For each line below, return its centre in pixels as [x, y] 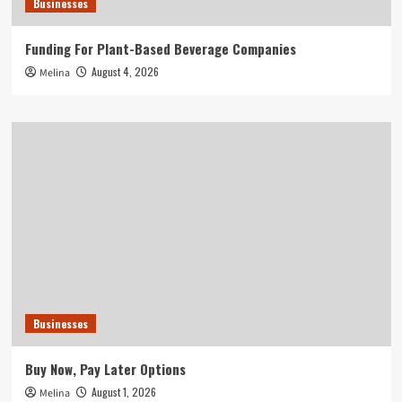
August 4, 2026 [125, 71]
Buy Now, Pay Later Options [105, 368]
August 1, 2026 [123, 391]
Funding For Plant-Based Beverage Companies [160, 48]
